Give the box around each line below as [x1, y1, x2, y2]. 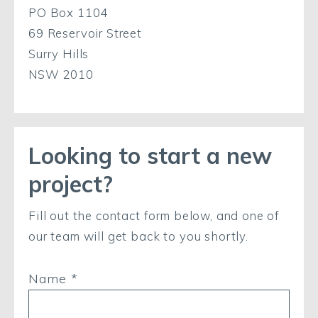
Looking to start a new [28, 141, 272, 170]
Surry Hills [28, 46, 89, 61]
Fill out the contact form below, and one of [28, 208, 280, 223]
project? [28, 170, 113, 198]
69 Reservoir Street [28, 26, 142, 40]
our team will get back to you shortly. [28, 229, 248, 243]
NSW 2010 [28, 67, 94, 82]
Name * [28, 270, 78, 287]
